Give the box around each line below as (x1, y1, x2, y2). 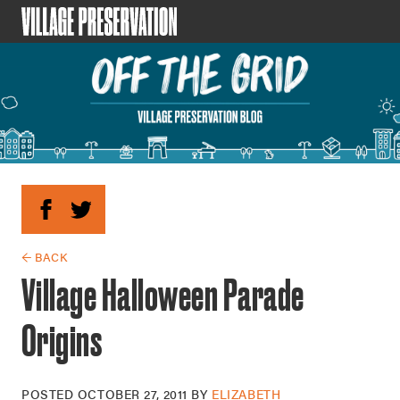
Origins (21, 316, 103, 364)
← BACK (21, 248, 68, 265)
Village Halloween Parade (21, 271, 304, 319)
